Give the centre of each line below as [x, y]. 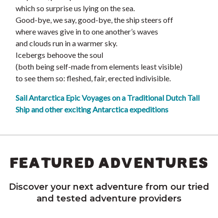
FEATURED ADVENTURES [109, 163]
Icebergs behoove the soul [59, 55]
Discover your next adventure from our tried [109, 187]
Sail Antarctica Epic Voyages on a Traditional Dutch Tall [108, 98]
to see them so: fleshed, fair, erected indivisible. [93, 78]
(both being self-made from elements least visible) [99, 67]
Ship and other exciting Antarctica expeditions [92, 109]
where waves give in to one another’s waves [87, 32]
